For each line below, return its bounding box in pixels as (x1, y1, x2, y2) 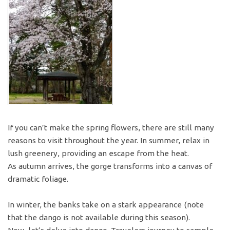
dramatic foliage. (8, 175, 69, 184)
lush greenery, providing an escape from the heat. (8, 149, 189, 158)
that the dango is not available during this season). (8, 213, 190, 222)
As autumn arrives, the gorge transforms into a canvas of (8, 162, 213, 171)
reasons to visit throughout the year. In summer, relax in (8, 136, 210, 145)
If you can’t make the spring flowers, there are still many (8, 123, 215, 132)
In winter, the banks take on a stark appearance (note (8, 200, 204, 209)
